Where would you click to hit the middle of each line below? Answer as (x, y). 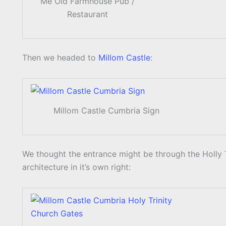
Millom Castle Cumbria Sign (106, 111)
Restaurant (87, 14)
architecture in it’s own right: (76, 167)
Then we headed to (60, 58)
